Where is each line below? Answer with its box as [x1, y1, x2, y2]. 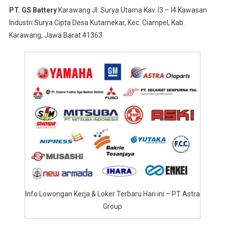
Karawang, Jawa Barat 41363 [9, 31, 102, 39]
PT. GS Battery [9, 6, 57, 14]
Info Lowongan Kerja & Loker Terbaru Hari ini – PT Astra [25, 189, 200, 198]
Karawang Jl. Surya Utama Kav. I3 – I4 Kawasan [56, 6, 207, 14]
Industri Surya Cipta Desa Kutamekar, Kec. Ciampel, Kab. [9, 19, 185, 27]
